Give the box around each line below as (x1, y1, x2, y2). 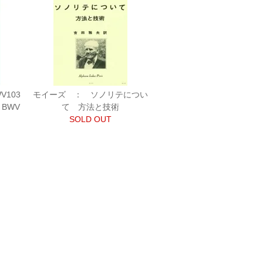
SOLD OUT (69, 114, 112, 124)
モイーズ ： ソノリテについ (33, 90, 149, 99)
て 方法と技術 (62, 102, 120, 112)
